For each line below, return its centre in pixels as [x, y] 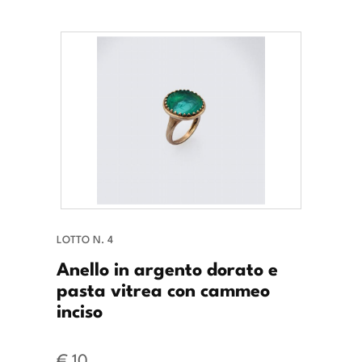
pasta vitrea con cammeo [163, 289]
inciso [80, 310]
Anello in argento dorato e [167, 268]
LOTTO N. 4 [85, 239]
